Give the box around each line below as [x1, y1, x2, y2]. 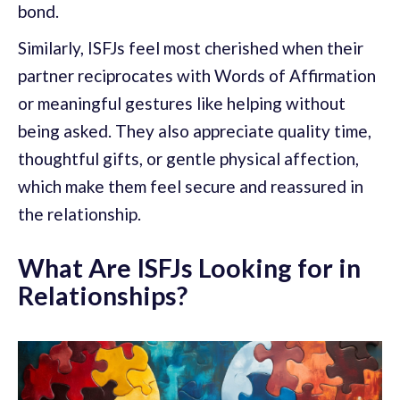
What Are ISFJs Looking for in [18, 252, 361, 283]
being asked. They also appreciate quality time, [18, 120, 371, 141]
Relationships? [18, 279, 187, 311]
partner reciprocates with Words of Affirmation [18, 64, 376, 86]
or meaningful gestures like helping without [18, 92, 346, 113]
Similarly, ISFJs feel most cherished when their [18, 37, 363, 58]
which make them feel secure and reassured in [18, 175, 363, 196]
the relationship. [18, 203, 141, 224]
